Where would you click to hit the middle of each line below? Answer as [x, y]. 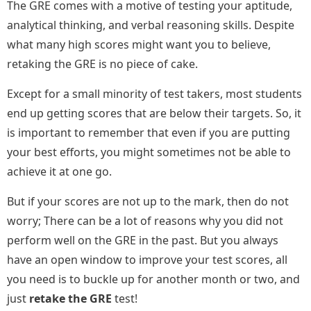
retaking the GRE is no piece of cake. [104, 64]
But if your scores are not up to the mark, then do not [148, 202]
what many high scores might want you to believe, [139, 45]
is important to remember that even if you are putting [149, 133]
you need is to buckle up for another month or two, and [153, 279]
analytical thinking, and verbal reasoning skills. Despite [151, 25]
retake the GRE [70, 299]
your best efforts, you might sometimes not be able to [149, 152]
